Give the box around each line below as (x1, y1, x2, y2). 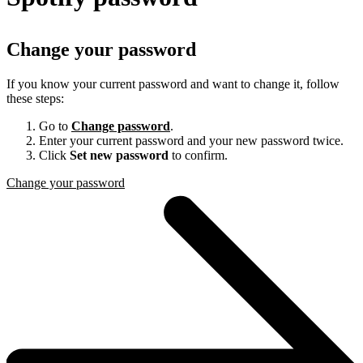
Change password (71, 119, 170, 134)
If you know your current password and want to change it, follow (6, 77, 340, 92)
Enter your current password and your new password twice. (39, 134, 344, 148)
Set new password (70, 148, 169, 163)
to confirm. (169, 148, 228, 163)
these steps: (6, 92, 64, 106)
